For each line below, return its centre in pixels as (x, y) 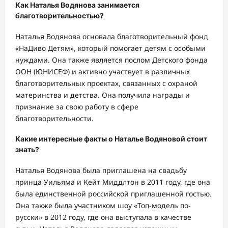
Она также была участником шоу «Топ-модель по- (103, 206)
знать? (27, 150)
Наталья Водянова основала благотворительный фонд (112, 36)
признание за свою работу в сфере (77, 106)
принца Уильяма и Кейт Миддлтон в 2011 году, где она (113, 182)
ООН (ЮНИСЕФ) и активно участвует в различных (103, 71)
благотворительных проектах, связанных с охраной (106, 83)
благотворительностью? (60, 16)
